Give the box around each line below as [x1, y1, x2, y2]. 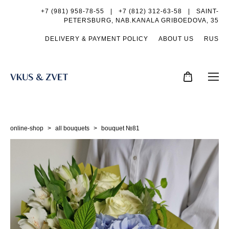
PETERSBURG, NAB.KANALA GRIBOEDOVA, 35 [64, 17, 219, 24]
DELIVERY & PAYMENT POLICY [45, 35, 148, 42]
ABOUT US [158, 35, 194, 42]
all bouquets [55, 124, 89, 132]
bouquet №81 [101, 124, 140, 132]
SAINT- [196, 8, 219, 15]
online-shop [10, 124, 43, 132]
